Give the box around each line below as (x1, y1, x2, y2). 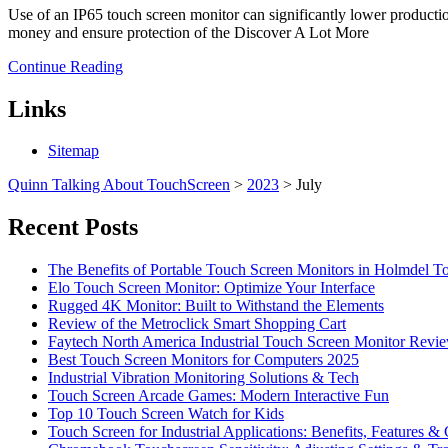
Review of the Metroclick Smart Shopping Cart (48, 315, 346, 333)
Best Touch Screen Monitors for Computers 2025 (48, 351, 359, 369)
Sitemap (48, 142, 99, 160)
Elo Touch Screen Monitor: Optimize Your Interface (48, 279, 375, 297)
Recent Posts (8, 214, 138, 241)
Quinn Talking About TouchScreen (8, 176, 230, 194)
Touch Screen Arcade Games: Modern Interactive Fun (48, 387, 389, 405)
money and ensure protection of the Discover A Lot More (8, 23, 369, 41)
